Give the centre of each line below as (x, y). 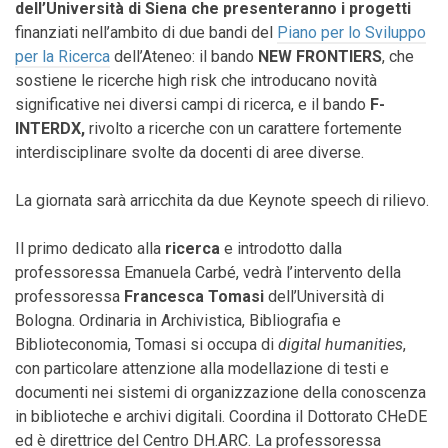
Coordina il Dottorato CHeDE (328, 416)
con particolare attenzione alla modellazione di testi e (202, 368)
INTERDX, (50, 128)
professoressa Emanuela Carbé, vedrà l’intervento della (208, 272)
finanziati (48, 32)
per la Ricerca (62, 56)
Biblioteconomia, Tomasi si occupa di (146, 344)
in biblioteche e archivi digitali (118, 416)
